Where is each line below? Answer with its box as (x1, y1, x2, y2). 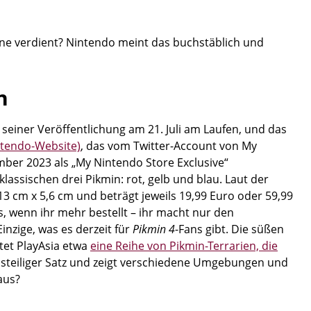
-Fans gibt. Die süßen (175, 221, 284, 237)
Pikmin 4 (133, 221, 175, 237)
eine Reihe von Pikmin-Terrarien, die (90, 238, 278, 253)
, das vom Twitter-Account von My (81, 138, 257, 153)
